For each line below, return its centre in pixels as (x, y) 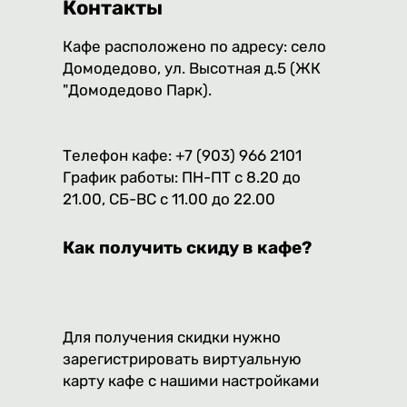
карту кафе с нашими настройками (191, 381)
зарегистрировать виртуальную (182, 359)
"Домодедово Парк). (137, 90)
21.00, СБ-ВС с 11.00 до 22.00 (169, 199)
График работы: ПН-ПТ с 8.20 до (182, 178)
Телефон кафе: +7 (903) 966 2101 (182, 156)
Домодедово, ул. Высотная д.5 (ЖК (192, 69)
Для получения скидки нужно (172, 338)
